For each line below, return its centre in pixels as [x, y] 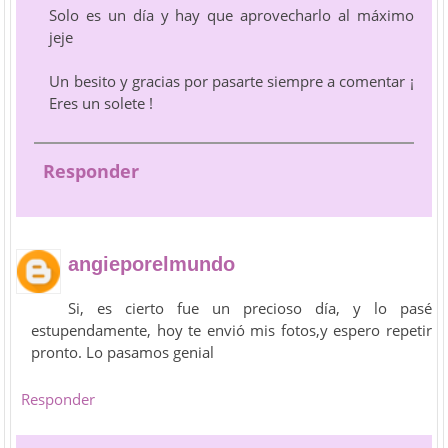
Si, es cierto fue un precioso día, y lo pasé [250, 307]
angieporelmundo [152, 263]
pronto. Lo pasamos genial [123, 351]
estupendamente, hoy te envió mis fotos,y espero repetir [231, 329]
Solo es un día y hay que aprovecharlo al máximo [231, 14]
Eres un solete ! [101, 102]
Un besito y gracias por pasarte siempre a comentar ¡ [231, 80]
